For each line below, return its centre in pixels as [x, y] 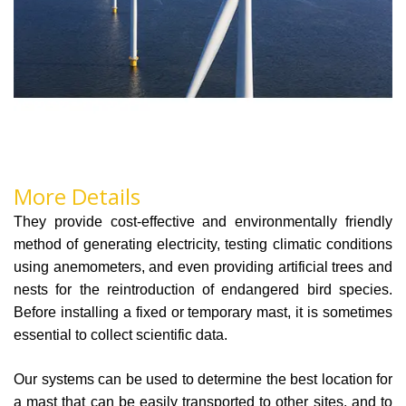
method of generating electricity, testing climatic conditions [203, 244]
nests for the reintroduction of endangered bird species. [203, 290]
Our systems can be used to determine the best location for [203, 379]
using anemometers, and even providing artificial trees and [203, 267]
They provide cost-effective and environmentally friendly [203, 222]
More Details [77, 196]
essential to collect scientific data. [121, 335]
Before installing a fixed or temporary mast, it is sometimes [203, 312]
